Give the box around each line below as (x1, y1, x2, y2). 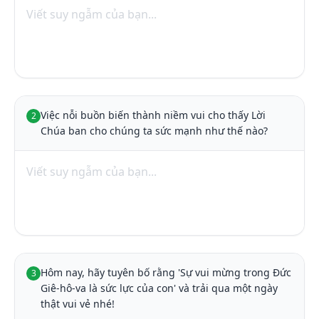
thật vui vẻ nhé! (41, 297, 115, 310)
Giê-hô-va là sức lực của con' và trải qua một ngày (41, 281, 278, 295)
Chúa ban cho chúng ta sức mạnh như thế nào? (41, 124, 268, 137)
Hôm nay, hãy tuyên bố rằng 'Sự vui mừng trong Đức (41, 266, 291, 279)
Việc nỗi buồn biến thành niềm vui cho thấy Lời (41, 108, 266, 122)
